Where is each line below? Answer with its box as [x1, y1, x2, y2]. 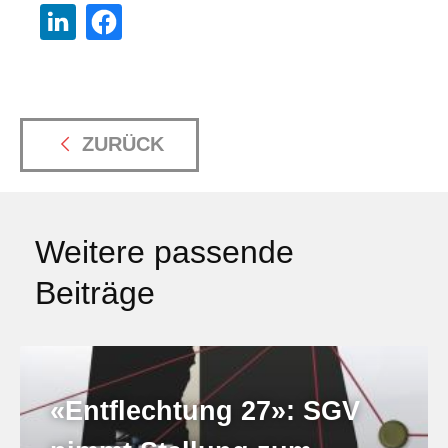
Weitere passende [35, 233, 294, 270]
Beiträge [35, 274, 155, 311]
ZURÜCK [82, 132, 164, 155]
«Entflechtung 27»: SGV [50, 395, 360, 426]
